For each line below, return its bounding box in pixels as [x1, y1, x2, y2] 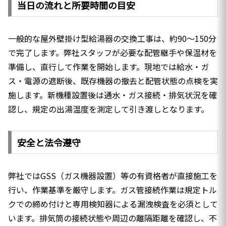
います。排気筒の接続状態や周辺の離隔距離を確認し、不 [8, 211, 217, 224]
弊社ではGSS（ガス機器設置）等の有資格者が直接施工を [8, 169, 217, 182]
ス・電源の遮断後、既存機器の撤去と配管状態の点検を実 [8, 75, 218, 87]
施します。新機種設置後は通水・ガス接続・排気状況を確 [8, 89, 217, 101]
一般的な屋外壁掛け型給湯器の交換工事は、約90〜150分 [8, 32, 216, 45]
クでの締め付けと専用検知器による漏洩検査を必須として [8, 197, 218, 210]
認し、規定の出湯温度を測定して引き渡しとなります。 [8, 103, 209, 116]
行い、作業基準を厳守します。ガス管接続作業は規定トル [8, 183, 217, 196]
